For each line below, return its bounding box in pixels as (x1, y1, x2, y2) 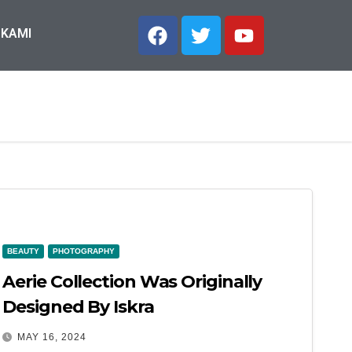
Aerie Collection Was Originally (2, 270, 262, 292)
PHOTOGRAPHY (53, 246, 115, 255)
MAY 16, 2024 (17, 331, 87, 343)
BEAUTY (7, 246, 40, 255)
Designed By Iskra (2, 295, 154, 317)
